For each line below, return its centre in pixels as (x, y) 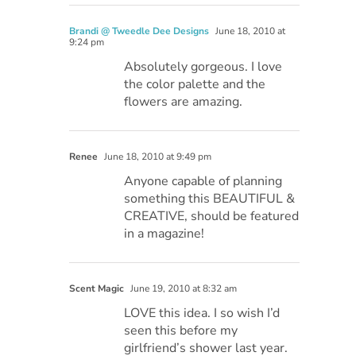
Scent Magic (97, 289)
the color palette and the (195, 85)
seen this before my (181, 331)
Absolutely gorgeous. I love (203, 67)
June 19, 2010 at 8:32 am (183, 289)
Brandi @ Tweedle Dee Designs (139, 31)
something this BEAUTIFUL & (210, 199)
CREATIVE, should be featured (212, 217)
